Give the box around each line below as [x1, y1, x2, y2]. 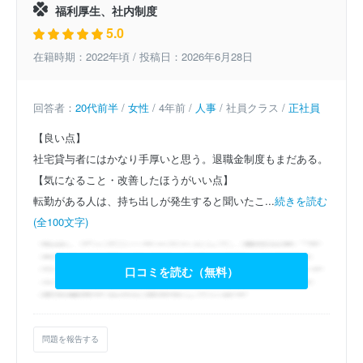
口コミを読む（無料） [125, 263, 238, 280]
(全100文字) [33, 214, 88, 230]
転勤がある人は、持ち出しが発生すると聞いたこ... [33, 193, 275, 209]
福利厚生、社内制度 [52, 2, 157, 19]
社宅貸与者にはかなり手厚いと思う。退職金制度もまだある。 [33, 151, 328, 167]
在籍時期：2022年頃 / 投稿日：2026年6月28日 [33, 49, 253, 65]
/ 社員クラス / [216, 100, 288, 116]
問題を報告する [42, 333, 99, 345]
